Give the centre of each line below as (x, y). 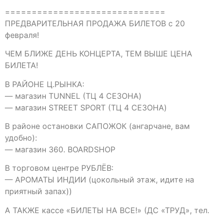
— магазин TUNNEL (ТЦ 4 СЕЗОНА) (73, 96)
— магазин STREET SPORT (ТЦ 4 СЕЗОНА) (86, 107)
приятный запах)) (38, 191)
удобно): (21, 137)
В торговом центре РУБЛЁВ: (59, 168)
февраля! (22, 35)
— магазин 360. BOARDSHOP (60, 149)
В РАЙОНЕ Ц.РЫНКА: (45, 84)
